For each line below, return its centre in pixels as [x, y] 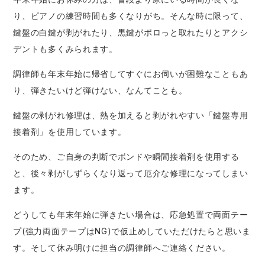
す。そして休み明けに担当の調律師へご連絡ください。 [122, 247]
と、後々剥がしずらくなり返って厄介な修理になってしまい [131, 173]
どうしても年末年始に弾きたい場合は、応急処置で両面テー [131, 214]
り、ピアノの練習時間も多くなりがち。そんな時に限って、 [131, 15]
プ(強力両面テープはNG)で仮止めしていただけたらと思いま [132, 231]
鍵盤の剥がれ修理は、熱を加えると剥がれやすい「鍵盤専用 [131, 115]
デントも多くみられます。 [65, 49]
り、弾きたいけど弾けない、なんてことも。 [100, 90]
